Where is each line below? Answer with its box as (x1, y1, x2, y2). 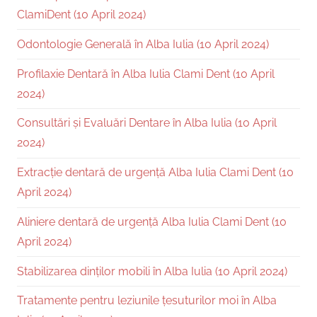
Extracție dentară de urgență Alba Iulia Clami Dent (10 (17, 166, 294, 180)
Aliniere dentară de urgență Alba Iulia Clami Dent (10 (17, 214, 287, 229)
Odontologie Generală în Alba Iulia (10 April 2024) (17, 37, 269, 51)
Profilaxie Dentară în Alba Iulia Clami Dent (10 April (17, 67, 275, 81)
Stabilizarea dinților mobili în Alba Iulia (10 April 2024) (17, 264, 287, 278)
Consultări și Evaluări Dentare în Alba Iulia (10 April (17, 116, 277, 130)
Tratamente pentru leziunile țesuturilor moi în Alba (17, 294, 277, 308)
